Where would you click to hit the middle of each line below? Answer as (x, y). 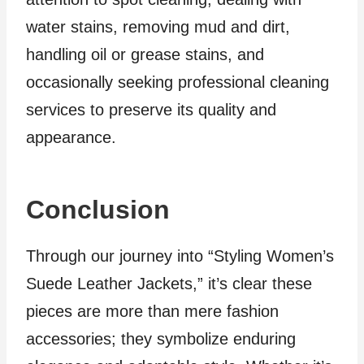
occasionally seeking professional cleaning (178, 82)
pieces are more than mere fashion (152, 311)
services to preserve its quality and (151, 110)
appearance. (71, 137)
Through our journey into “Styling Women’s (180, 256)
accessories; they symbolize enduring (161, 339)
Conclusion (98, 210)
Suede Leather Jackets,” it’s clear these (169, 284)
